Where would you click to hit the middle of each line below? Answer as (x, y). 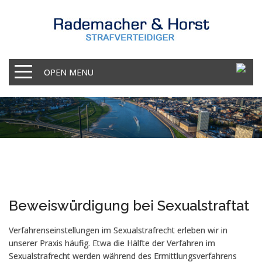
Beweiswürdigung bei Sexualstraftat (129, 206)
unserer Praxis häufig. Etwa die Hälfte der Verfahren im (112, 243)
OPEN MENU (69, 72)
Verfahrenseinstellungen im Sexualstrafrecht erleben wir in (118, 230)
